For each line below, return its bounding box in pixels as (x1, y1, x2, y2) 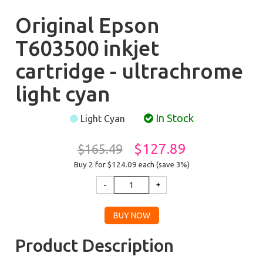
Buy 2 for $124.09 (73, 160, 139, 169)
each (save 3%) (138, 160, 190, 168)
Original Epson (15, 13, 160, 37)
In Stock (153, 112, 194, 124)
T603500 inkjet (15, 36, 160, 60)
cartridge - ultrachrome (15, 59, 244, 83)
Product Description (15, 235, 174, 255)
